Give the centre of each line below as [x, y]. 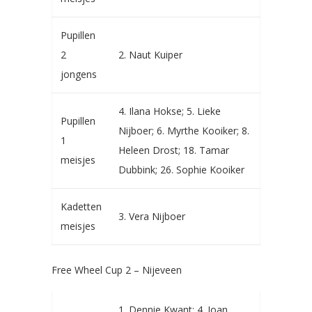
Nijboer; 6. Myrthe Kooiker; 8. [184, 131]
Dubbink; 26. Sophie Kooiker [181, 170]
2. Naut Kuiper [150, 55]
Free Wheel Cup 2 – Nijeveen [117, 270]
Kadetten [81, 206]
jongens [79, 74]
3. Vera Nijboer [152, 216]
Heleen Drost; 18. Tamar [174, 150]
